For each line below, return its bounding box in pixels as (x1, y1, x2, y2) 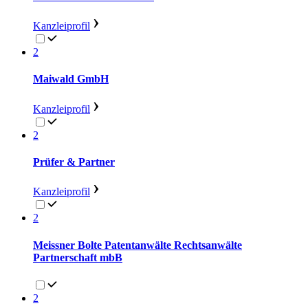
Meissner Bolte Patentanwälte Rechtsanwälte (33, 239, 242, 251)
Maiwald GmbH (33, 73, 109, 85)
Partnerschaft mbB (33, 251, 122, 263)
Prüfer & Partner (33, 155, 115, 168)
